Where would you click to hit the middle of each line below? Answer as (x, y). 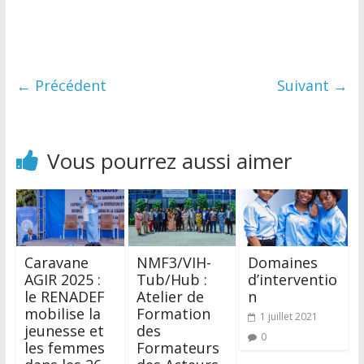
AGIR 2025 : (62, 279)
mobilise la (62, 314)
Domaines (283, 262)
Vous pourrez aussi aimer (169, 161)
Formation (173, 314)
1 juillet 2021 (289, 316)
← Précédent (61, 85)
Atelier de (170, 297)
